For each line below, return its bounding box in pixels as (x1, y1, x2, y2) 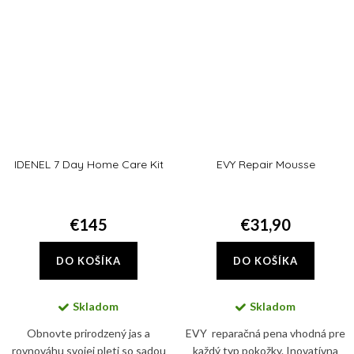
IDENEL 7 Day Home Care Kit (13, 156, 164, 171)
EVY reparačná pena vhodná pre (186, 326, 345, 340)
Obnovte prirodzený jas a (27, 326, 150, 340)
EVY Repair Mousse (216, 156, 315, 171)
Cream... (246, 6, 285, 21)
